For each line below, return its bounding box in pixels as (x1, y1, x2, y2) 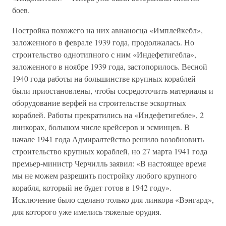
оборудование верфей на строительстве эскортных (12, 97, 186, 108)
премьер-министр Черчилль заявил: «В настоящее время (12, 158, 206, 168)
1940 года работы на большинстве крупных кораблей (12, 73, 196, 84)
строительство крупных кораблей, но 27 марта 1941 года (12, 146, 207, 156)
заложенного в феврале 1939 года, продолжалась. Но (12, 37, 194, 47)
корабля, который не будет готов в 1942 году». (12, 182, 172, 193)
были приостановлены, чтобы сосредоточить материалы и (12, 85, 213, 96)
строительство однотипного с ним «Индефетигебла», (12, 49, 196, 60)
